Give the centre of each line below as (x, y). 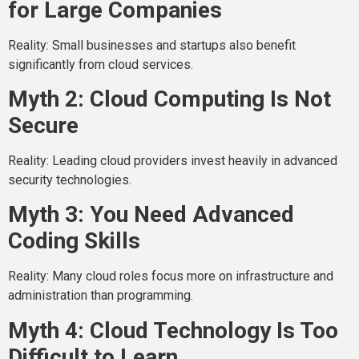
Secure (43, 126)
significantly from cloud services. (101, 64)
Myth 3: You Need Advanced (151, 215)
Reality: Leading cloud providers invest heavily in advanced (173, 161)
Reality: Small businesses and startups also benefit (152, 45)
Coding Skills (74, 241)
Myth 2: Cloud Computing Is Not (169, 99)
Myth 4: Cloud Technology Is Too (173, 330)
